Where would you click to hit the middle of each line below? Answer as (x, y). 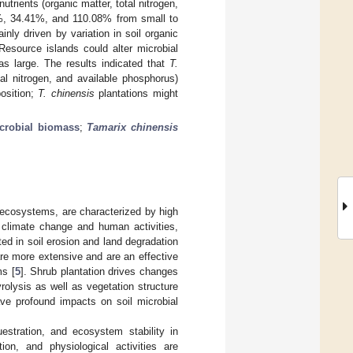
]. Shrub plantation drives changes (99, 271)
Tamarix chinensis (133, 127)
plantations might (136, 93)
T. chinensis (66, 93)
